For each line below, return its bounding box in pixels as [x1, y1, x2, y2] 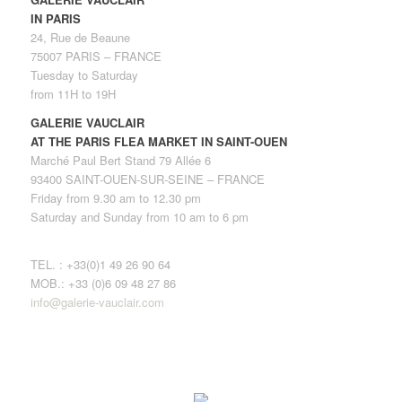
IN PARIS [30, 10, 81, 28]
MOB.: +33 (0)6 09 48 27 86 [30, 275, 176, 293]
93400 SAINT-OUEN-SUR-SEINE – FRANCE [30, 170, 265, 188]
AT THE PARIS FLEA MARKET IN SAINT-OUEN [30, 133, 287, 151]
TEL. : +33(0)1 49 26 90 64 [30, 256, 170, 274]
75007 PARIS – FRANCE [30, 48, 162, 66]
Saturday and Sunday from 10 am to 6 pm [30, 208, 249, 226]
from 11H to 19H [30, 85, 116, 103]
